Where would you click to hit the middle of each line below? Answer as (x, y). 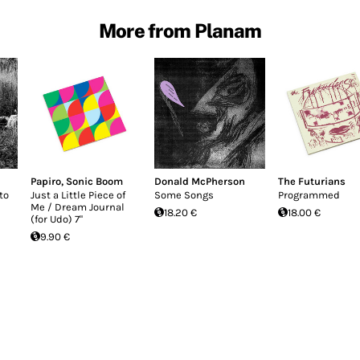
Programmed (309, 194)
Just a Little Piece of (78, 194)
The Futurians (312, 181)
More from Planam (180, 30)
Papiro (46, 181)
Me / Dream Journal (78, 207)
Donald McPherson (200, 181)
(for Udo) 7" (57, 219)
